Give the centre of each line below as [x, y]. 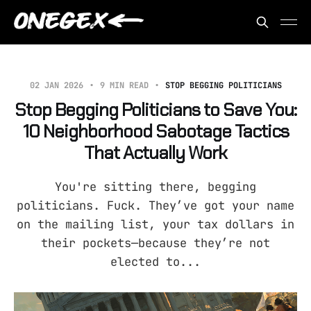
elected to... [155, 262]
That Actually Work [155, 153]
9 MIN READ [124, 85]
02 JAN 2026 [59, 85]
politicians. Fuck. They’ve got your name [155, 205]
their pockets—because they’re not [155, 243]
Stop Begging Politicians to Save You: [155, 110]
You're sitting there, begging [155, 187]
